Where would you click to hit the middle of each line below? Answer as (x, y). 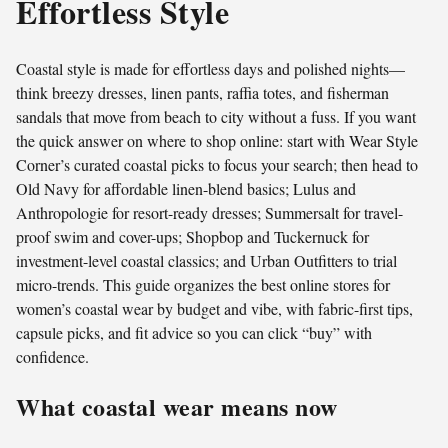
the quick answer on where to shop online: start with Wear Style (217, 141)
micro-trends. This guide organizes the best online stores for (203, 285)
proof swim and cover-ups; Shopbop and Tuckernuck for (192, 237)
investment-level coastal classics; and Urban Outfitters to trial (206, 261)
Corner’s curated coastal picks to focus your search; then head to (217, 165)
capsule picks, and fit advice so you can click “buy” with (194, 333)
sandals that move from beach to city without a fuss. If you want (216, 117)
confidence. (52, 357)
